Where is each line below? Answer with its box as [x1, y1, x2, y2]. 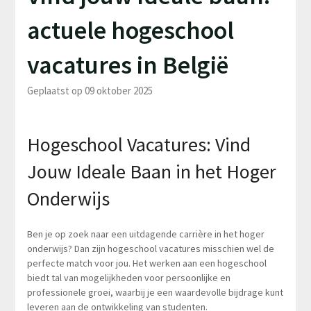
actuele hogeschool [26, 14, 234, 46]
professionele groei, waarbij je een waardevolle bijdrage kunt [26, 285, 283, 299]
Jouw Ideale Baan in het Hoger [26, 158, 276, 184]
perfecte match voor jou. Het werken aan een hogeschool [26, 256, 267, 269]
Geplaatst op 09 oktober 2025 [26, 83, 153, 97]
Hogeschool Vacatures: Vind [26, 131, 251, 157]
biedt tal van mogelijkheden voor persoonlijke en [26, 271, 230, 284]
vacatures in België [26, 49, 228, 81]
